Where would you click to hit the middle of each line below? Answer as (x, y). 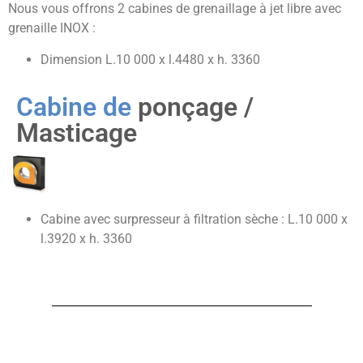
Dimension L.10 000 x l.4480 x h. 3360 (150, 59)
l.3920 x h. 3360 (86, 238)
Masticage (77, 132)
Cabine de (77, 107)
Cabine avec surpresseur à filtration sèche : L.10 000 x (194, 219)
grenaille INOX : (52, 28)
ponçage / (196, 107)
